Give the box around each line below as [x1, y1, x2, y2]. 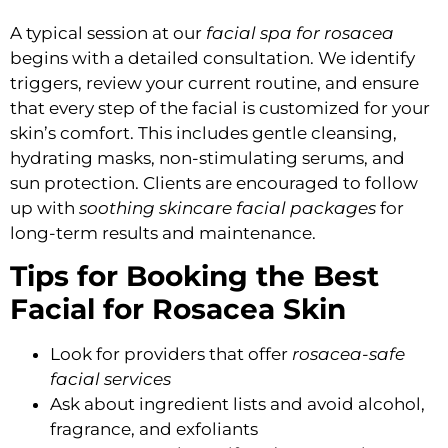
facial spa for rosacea [206, 22, 394, 43]
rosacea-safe [292, 343, 405, 364]
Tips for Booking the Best [10, 258, 379, 293]
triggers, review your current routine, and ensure [10, 72, 419, 93]
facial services [50, 368, 171, 389]
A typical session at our [10, 22, 206, 43]
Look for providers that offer [50, 343, 292, 364]
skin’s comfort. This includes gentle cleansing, [10, 122, 397, 143]
